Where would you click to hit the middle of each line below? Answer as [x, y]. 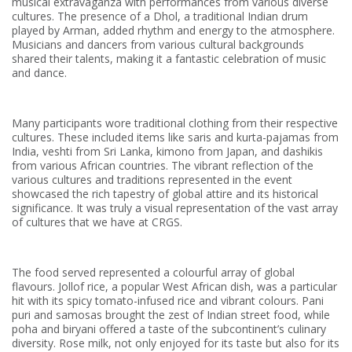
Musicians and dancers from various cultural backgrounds [158, 44]
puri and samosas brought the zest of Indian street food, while [171, 314]
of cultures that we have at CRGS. [97, 222]
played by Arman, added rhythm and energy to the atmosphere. [173, 30]
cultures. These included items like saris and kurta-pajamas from [175, 137]
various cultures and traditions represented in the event [152, 179]
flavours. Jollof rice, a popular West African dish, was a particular [174, 286]
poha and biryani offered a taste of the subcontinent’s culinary [169, 328]
